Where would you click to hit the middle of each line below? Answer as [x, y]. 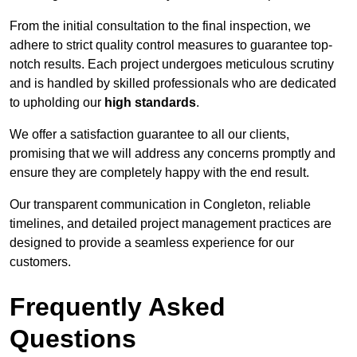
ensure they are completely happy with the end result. [159, 173]
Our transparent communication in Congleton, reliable [160, 205]
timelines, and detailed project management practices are [171, 224]
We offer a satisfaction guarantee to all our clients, [149, 135]
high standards [150, 103]
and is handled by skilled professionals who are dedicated [173, 84]
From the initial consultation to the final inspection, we [160, 26]
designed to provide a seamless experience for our [152, 243]
